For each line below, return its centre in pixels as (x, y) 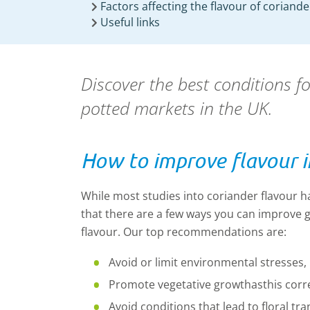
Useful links (130, 22)
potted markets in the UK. (177, 108)
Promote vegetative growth (180, 284)
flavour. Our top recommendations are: (184, 232)
